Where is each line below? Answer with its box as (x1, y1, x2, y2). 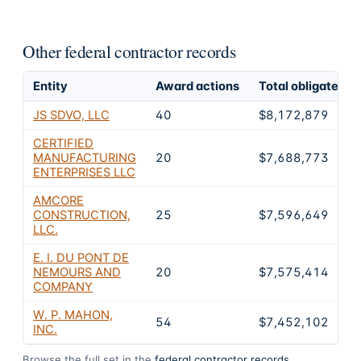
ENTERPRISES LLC (33, 164, 135, 180)
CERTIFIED (33, 135, 93, 151)
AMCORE (33, 193, 84, 208)
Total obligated (259, 78, 346, 93)
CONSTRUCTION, (33, 207, 131, 222)
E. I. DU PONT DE (33, 250, 129, 265)
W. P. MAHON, (33, 307, 113, 322)
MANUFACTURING (33, 150, 136, 165)
